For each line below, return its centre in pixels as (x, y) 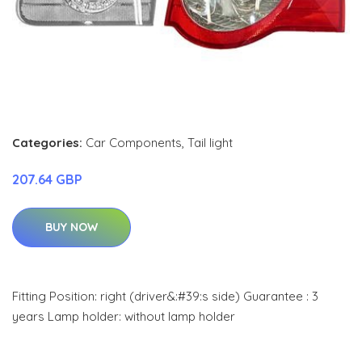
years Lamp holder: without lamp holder (124, 316)
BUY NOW (72, 227)
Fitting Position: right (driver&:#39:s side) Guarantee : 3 (165, 296)
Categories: (47, 142)
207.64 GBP (47, 179)
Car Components (134, 142)
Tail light (210, 142)
